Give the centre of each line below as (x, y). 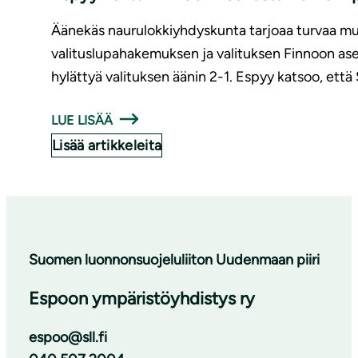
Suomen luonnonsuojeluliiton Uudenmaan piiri (174, 260)
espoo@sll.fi (68, 338)
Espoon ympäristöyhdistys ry (142, 299)
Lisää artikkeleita (107, 146)
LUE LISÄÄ (82, 121)
